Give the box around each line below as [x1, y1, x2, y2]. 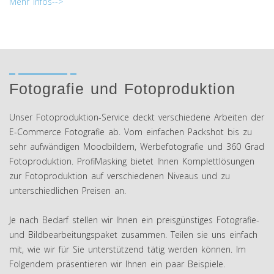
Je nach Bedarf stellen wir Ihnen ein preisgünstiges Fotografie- [9, 213, 259, 226]
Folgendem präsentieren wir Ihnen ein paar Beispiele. [9, 257, 225, 270]
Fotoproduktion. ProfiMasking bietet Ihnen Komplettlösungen [9, 155, 254, 167]
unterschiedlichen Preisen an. [9, 184, 126, 196]
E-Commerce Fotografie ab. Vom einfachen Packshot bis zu [9, 125, 252, 138]
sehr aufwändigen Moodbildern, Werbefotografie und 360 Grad [9, 140, 264, 152]
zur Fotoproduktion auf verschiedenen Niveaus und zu [9, 169, 230, 182]
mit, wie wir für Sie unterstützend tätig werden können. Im [9, 243, 246, 255]
